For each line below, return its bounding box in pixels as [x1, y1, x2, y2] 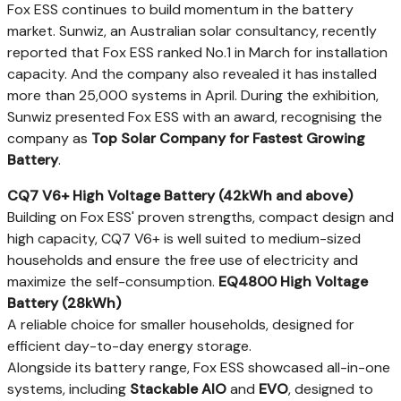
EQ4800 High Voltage [218, 271, 368, 291]
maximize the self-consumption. [7, 271, 218, 291]
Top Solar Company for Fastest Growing [91, 128, 365, 148]
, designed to [288, 379, 373, 398]
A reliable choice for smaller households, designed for [7, 314, 354, 334]
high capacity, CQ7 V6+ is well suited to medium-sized [7, 228, 361, 248]
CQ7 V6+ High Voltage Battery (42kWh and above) [7, 185, 353, 205]
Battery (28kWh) [7, 293, 121, 312]
